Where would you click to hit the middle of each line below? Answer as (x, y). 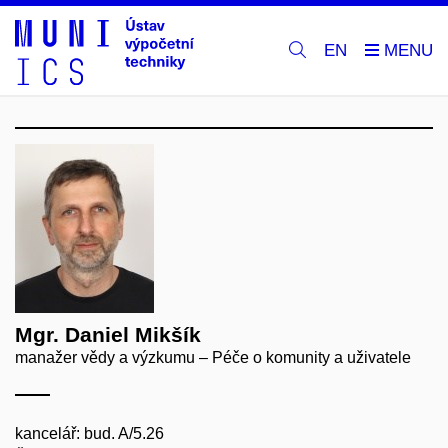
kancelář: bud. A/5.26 (89, 433)
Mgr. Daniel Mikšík (108, 334)
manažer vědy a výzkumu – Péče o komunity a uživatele (213, 357)
